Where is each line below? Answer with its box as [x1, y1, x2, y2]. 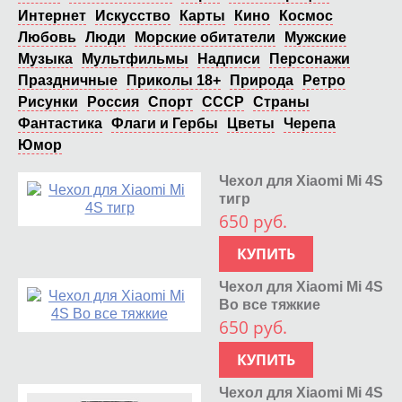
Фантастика [18, 115, 102, 131]
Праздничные [18, 72, 118, 88]
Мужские [284, 29, 346, 45]
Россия [87, 93, 139, 109]
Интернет [18, 7, 86, 23]
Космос [279, 7, 333, 23]
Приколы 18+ [127, 72, 221, 88]
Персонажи [269, 50, 350, 66]
